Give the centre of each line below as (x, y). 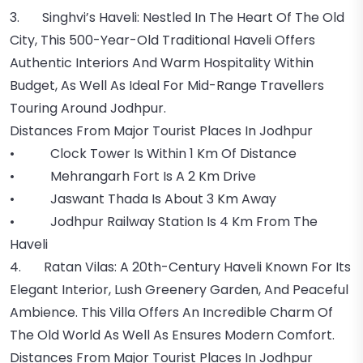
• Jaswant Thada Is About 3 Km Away (143, 199)
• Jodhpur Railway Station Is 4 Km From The (164, 222)
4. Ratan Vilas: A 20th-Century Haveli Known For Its (180, 267)
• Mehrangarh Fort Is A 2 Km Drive (133, 176)
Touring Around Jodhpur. (88, 108)
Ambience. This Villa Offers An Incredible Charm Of (171, 312)
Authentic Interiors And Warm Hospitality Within (162, 63)
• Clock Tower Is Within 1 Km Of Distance (153, 154)
